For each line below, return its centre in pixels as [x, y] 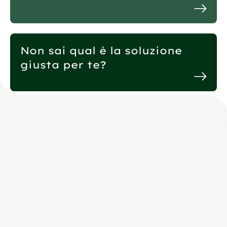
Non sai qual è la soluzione [101, 51]
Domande [48, 152]
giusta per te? [63, 65]
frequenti [47, 171]
